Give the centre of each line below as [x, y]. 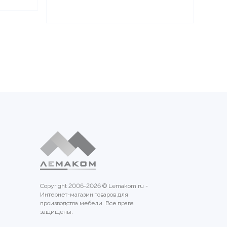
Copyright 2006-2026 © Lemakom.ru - [94, 186]
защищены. [56, 212]
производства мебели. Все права [87, 203]
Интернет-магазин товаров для [84, 195]
